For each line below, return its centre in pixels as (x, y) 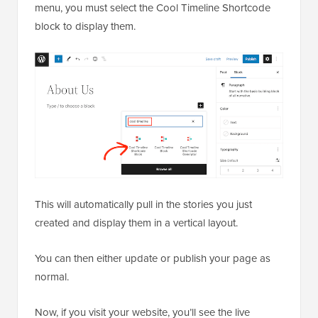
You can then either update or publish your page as (153, 258)
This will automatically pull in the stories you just (143, 204)
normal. (52, 276)
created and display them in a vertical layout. (136, 222)
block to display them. (85, 26)
